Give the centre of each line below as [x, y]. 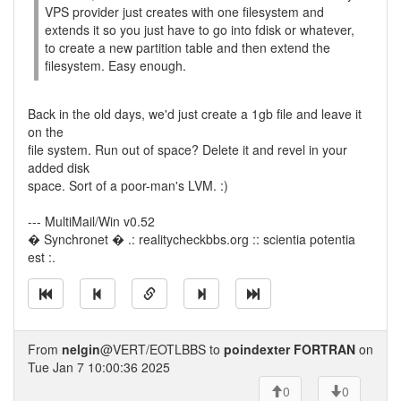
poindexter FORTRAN [290, 349]
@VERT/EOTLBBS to [162, 349]
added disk [59, 167]
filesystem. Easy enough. [115, 65]
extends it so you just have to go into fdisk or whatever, [200, 30]
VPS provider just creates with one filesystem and [184, 12]
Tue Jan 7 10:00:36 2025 [99, 367]
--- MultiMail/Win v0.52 [91, 221]
